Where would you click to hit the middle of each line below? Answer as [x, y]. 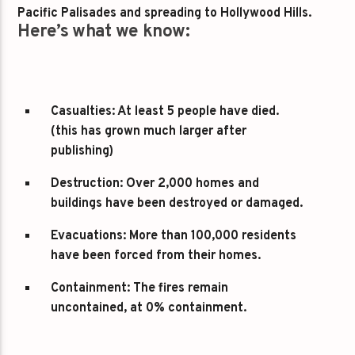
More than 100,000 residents [212, 237]
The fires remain [179, 289]
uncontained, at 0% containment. [149, 309]
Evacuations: [89, 237]
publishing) [82, 152]
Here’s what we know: [104, 32]
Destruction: [87, 184]
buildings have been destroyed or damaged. [177, 204]
